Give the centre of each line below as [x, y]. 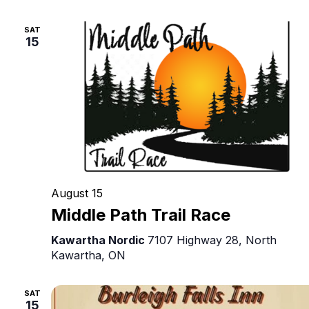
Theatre [280, 38]
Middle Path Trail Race [141, 215]
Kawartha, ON [88, 255]
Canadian [283, 22]
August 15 [77, 193]
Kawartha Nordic [99, 240]
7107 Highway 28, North [212, 240]
